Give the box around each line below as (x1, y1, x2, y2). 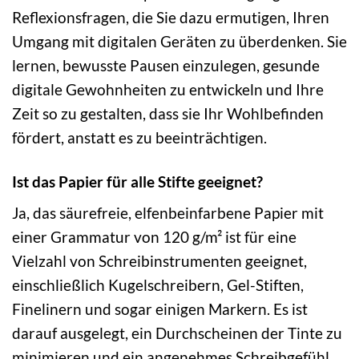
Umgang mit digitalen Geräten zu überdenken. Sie (12, 31, 347, 50)
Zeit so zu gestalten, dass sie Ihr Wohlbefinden (12, 103, 324, 123)
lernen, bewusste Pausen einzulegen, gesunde (12, 55, 320, 75)
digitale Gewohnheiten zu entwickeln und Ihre (12, 79, 324, 99)
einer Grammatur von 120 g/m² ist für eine (12, 228, 296, 247)
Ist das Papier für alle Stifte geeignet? (12, 171, 263, 191)
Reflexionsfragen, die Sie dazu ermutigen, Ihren (12, 7, 329, 26)
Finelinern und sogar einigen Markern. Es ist (12, 300, 308, 319)
